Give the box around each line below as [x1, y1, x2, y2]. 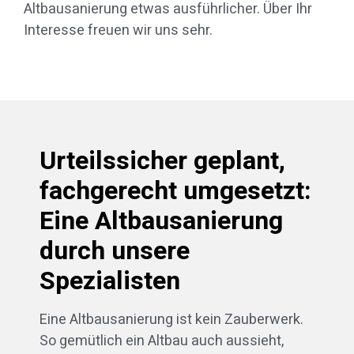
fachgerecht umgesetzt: [40, 171, 311, 209]
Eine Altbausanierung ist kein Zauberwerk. [40, 308, 303, 330]
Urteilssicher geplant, [40, 141, 285, 179]
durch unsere [40, 232, 190, 269]
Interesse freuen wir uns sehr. [24, 20, 213, 42]
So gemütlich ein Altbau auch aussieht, [40, 330, 284, 352]
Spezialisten [40, 262, 180, 299]
